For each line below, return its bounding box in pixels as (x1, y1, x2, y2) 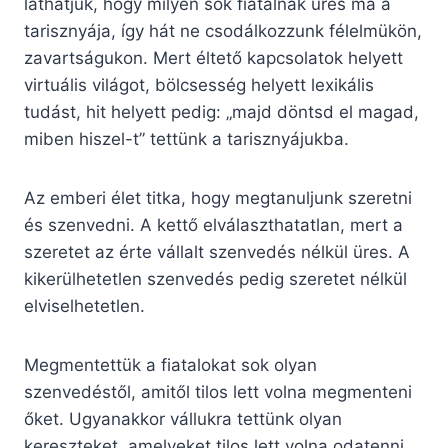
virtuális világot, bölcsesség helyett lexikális (24, 75, 374, 96)
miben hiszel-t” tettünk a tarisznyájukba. (24, 129, 349, 150)
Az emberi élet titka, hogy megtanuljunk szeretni (24, 188, 412, 209)
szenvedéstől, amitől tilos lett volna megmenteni (24, 382, 412, 403)
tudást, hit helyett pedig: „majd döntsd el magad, (24, 102, 419, 123)
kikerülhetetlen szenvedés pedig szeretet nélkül (24, 269, 407, 290)
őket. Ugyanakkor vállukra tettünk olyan (24, 409, 342, 430)
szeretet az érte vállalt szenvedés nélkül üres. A (24, 242, 410, 263)
